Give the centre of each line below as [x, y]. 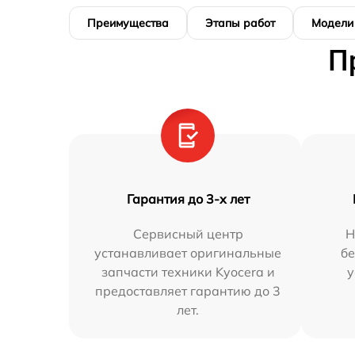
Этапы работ [240, 23]
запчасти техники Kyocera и [188, 272]
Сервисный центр [188, 234]
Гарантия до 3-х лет [188, 199]
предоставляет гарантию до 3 [188, 291]
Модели [332, 23]
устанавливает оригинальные [188, 253]
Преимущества [128, 23]
